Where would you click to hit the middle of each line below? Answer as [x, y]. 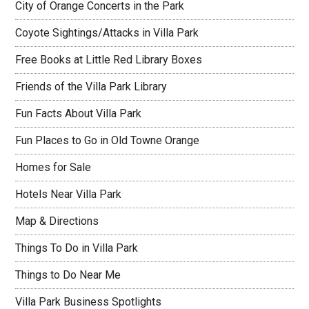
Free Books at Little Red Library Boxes [109, 59]
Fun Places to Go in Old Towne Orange [108, 140]
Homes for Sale [53, 167]
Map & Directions [57, 221]
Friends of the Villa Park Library [91, 86]
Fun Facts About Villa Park [79, 113]
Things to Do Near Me [68, 275]
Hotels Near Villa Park [69, 194]
